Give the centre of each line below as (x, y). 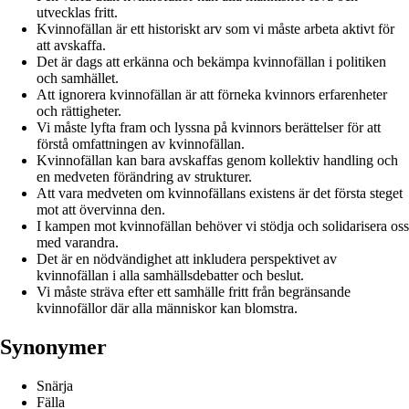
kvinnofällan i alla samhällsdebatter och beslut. (170, 275)
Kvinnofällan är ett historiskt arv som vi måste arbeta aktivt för (215, 28)
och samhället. (78, 78)
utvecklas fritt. (77, 12)
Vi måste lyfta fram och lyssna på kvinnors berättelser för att (209, 127)
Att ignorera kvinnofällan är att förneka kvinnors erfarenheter (212, 94)
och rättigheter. (79, 110)
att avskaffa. (71, 45)
